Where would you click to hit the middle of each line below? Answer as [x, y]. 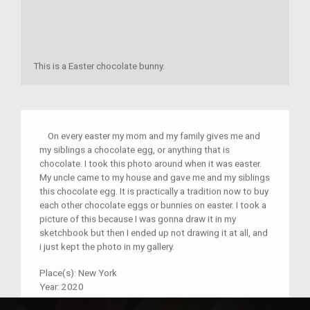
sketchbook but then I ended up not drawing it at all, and [154, 233]
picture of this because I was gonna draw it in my [138, 219]
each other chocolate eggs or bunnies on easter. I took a [153, 205]
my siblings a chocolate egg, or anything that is [135, 150]
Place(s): [59, 273]
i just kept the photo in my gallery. [107, 247]
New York [98, 273]
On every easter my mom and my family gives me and [150, 136]
